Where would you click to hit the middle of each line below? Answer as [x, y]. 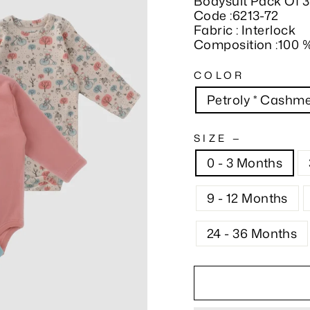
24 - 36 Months [252, 233]
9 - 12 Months [247, 198]
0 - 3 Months [245, 163]
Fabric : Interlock [245, 30]
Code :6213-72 [236, 15]
